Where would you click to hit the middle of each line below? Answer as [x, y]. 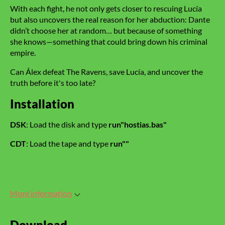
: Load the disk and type [67, 125]
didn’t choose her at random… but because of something [106, 31]
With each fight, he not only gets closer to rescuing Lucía [106, 9]
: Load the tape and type [68, 144]
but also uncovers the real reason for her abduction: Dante [110, 20]
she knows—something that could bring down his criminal [109, 42]
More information [41, 193]
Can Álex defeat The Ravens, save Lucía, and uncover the [106, 72]
